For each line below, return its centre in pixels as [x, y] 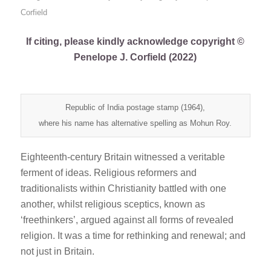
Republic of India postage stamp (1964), [135, 107]
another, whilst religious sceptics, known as [113, 204]
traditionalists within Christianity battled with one [123, 188]
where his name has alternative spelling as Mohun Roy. [135, 123]
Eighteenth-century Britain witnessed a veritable [122, 157]
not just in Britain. [57, 251]
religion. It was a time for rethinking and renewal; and [133, 235]
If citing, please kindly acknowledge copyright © [135, 41]
